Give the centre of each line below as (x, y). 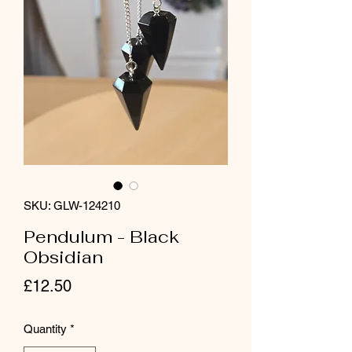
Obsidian (63, 257)
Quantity (45, 329)
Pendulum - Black (101, 236)
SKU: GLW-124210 (72, 205)
